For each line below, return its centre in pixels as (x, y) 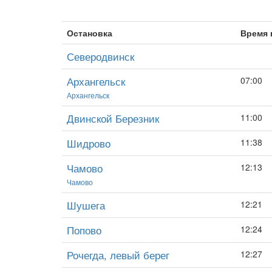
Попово (84, 230)
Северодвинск (100, 56)
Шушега (86, 205)
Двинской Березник (113, 118)
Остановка (90, 33)
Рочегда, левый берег (118, 255)
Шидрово (89, 143)
